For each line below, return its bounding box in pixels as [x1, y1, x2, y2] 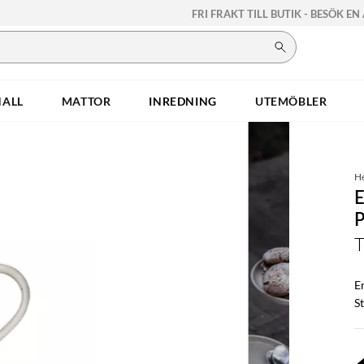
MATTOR [61, 93, 111, 108]
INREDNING [149, 93, 217, 108]
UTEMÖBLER [254, 93, 327, 108]
